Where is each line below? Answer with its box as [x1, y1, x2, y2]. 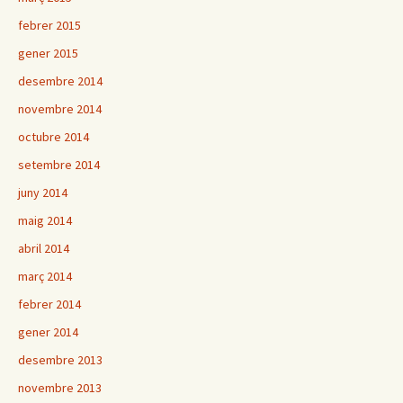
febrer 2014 [18, 296, 81, 313]
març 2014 [18, 268, 72, 285]
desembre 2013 [18, 352, 103, 369]
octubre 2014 [18, 129, 89, 146]
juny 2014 [18, 184, 67, 201]
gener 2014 [18, 324, 78, 341]
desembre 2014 [18, 73, 103, 90]
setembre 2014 [18, 157, 100, 174]
